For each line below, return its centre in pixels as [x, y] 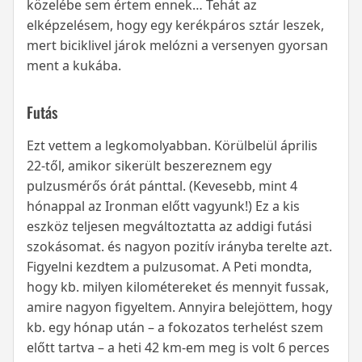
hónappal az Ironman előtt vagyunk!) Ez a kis [163, 206]
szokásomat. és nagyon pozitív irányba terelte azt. [179, 247]
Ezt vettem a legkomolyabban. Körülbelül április [172, 146]
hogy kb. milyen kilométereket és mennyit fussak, [178, 287]
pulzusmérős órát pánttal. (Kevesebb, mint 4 [162, 186]
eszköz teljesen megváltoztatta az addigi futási [169, 227]
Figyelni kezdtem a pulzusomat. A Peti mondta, [169, 267]
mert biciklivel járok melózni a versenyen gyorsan [177, 46]
